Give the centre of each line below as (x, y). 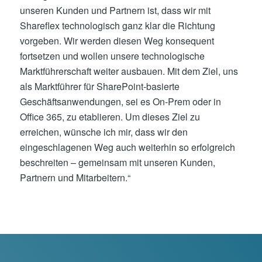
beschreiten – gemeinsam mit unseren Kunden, (117, 162)
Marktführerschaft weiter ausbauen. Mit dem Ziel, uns (129, 71)
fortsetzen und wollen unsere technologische (112, 56)
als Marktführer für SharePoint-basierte (99, 86)
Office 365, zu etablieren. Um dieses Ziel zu (110, 116)
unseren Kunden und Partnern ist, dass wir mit (115, 10)
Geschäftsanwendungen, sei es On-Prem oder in (120, 101)
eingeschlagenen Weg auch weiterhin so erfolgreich (127, 147)
